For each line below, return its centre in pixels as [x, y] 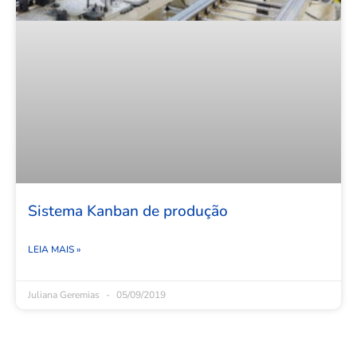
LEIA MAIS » [54, 249]
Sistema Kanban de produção [128, 211]
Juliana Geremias [65, 294]
